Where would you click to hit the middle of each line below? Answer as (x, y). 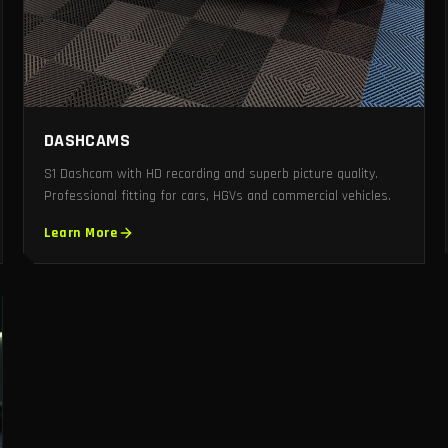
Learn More (80, 233)
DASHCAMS (87, 141)
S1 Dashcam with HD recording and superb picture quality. (210, 174)
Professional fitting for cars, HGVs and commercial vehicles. (217, 196)
